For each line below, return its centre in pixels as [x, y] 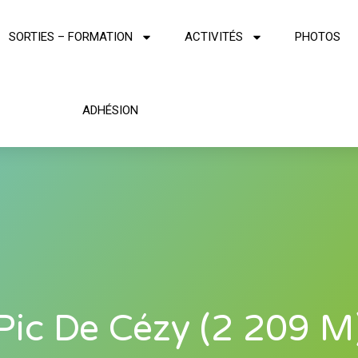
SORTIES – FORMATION [70, 37]
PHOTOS [317, 37]
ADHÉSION [110, 110]
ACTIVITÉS [213, 37]
